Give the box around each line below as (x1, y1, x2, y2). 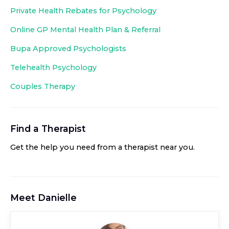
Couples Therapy (10, 81, 75, 91)
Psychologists (73, 43, 126, 53)
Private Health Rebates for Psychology (10, 6, 156, 15)
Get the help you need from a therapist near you (10, 142, 193, 152)
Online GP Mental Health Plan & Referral (10, 25, 161, 34)
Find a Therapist (10, 123, 86, 134)
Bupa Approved (10, 43, 73, 53)
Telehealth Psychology (10, 62, 97, 72)
